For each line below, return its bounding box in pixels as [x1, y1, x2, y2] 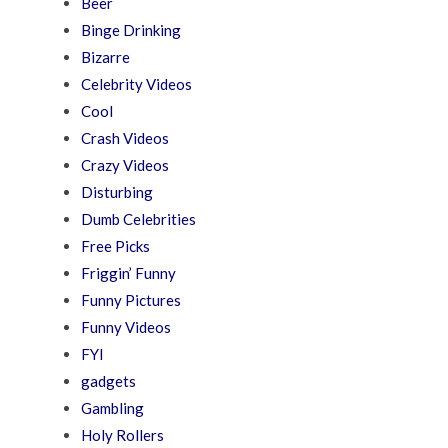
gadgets [81, 372, 137, 391]
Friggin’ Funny [81, 264, 177, 283]
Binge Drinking [81, 21, 182, 40]
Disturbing [81, 183, 154, 202]
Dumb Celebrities [81, 210, 197, 229]
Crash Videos [81, 129, 170, 148]
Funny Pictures [81, 291, 182, 310]
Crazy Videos [81, 156, 170, 175]
